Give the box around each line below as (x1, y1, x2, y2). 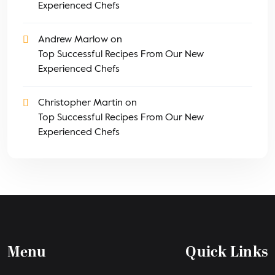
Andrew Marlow (38, 35, 108, 45)
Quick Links (185, 245, 268, 261)
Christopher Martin (38, 98, 123, 108)
